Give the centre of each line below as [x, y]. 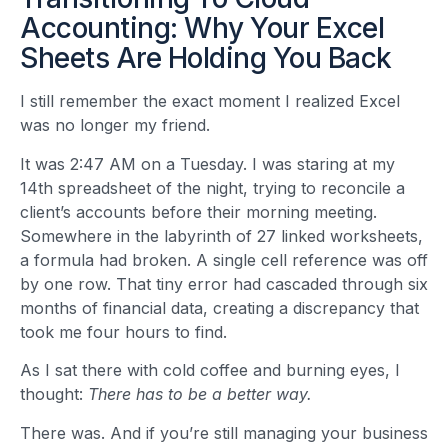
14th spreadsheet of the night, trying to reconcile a [212, 187]
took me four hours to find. [123, 331]
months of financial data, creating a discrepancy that [219, 307]
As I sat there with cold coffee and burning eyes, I [210, 370]
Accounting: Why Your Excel [202, 28]
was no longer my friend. [115, 125]
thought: [54, 394]
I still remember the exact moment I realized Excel [210, 101]
